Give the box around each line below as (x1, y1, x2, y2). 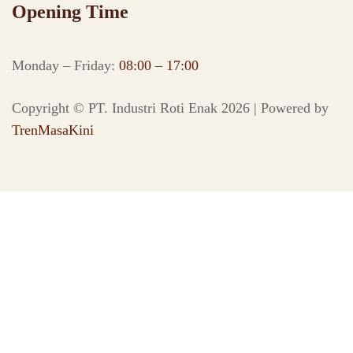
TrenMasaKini (12, 121, 94, 138)
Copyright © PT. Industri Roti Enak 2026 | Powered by (12, 99, 329, 116)
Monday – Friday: (12, 57, 119, 73)
